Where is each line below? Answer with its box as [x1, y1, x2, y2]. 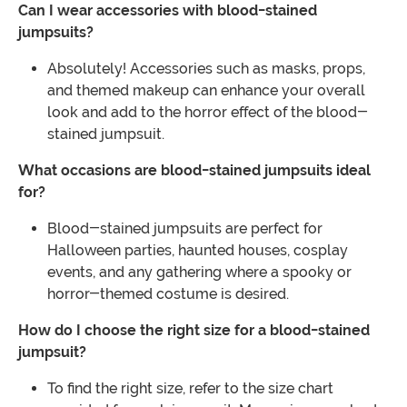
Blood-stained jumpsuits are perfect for [47, 220, 323, 238]
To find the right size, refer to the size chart [47, 380, 333, 398]
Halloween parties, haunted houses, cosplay [47, 242, 348, 260]
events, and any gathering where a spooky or [47, 263, 352, 282]
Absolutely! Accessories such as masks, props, [47, 60, 365, 78]
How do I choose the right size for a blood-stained [18, 322, 370, 340]
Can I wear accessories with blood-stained [18, 2, 317, 20]
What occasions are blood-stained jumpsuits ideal [18, 162, 371, 180]
